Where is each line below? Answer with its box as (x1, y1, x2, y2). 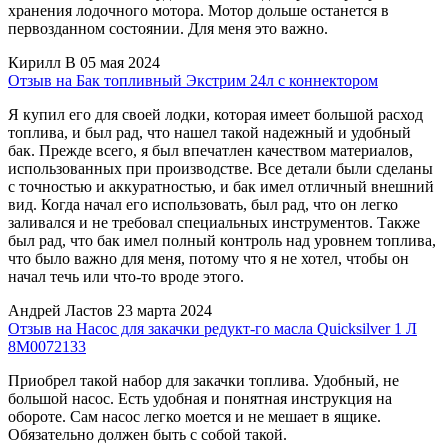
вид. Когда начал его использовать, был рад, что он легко (8, 195, 398, 213)
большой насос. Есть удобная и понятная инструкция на (8, 389, 392, 407)
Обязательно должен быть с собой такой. (8, 425, 287, 443)
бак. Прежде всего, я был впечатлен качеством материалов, (8, 141, 413, 159)
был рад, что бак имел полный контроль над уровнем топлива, (8, 231, 436, 249)
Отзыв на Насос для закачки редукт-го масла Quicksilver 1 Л (8, 319, 417, 337)
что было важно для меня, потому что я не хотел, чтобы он (8, 249, 409, 267)
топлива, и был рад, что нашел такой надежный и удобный (8, 123, 411, 141)
